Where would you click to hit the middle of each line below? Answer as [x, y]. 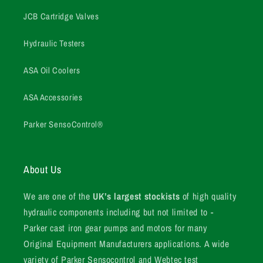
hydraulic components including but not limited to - [119, 212]
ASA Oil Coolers [52, 71]
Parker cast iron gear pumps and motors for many [115, 228]
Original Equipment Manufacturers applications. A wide [127, 244]
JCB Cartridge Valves [61, 17]
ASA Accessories [53, 98]
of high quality [209, 196]
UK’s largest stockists [138, 196]
